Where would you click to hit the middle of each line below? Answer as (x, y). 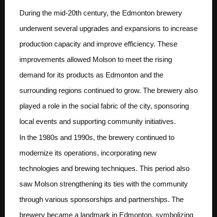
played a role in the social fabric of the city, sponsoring (104, 106)
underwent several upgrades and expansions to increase (108, 28)
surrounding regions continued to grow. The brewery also (108, 90)
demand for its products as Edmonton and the (91, 75)
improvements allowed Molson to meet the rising (96, 59)
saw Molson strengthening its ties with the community (104, 184)
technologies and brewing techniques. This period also (104, 169)
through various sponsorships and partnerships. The (101, 200)
